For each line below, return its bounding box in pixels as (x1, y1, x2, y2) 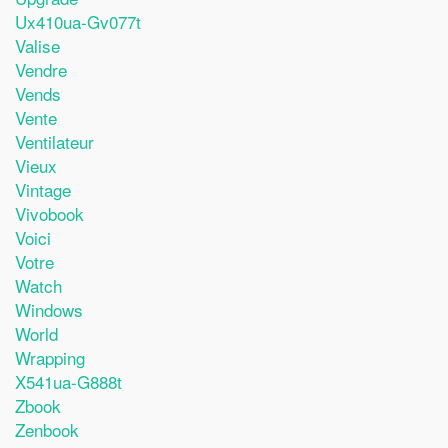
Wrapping (15, 345, 85, 370)
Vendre (15, 57, 67, 82)
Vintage (15, 177, 71, 202)
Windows (15, 297, 83, 322)
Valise (15, 33, 60, 58)
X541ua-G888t (15, 369, 122, 394)
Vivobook (15, 201, 84, 226)
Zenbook (15, 417, 79, 442)
